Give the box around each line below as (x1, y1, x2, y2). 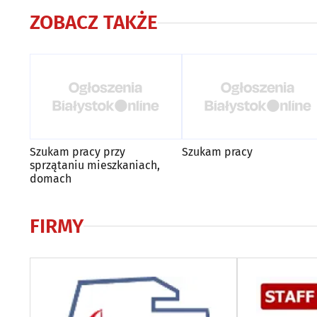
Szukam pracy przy (30, 144, 125, 158)
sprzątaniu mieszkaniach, (30, 158, 160, 172)
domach (30, 171, 71, 185)
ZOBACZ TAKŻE (30, 11, 158, 34)
